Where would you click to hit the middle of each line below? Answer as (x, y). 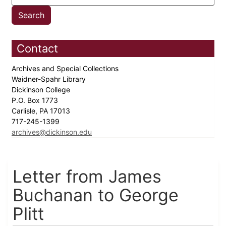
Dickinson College (42, 90)
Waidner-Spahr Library (50, 79)
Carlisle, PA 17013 (42, 111)
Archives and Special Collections (66, 69)
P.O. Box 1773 (36, 100)
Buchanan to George (96, 195)
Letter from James (87, 177)
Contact (37, 49)
